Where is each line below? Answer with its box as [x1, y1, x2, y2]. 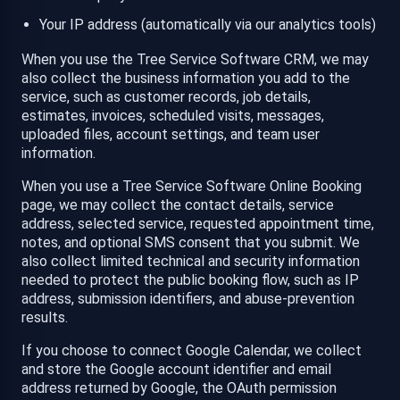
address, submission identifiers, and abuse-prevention [21, 290, 354, 308]
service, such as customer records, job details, [21, 88, 311, 106]
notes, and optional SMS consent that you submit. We [21, 234, 360, 252]
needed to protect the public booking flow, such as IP [21, 271, 359, 289]
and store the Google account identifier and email [21, 361, 331, 379]
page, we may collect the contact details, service [21, 196, 334, 214]
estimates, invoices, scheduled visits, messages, [21, 107, 324, 125]
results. [21, 309, 68, 327]
